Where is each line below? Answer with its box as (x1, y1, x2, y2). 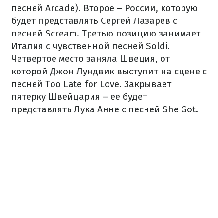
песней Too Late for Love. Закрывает (11, 78, 171, 90)
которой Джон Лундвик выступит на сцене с (11, 66, 207, 77)
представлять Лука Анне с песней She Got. (11, 104, 198, 115)
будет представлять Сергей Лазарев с (11, 15, 177, 26)
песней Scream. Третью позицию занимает (11, 28, 200, 39)
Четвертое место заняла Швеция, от (11, 53, 170, 64)
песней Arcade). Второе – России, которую (11, 2, 198, 14)
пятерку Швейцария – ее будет (11, 91, 147, 102)
